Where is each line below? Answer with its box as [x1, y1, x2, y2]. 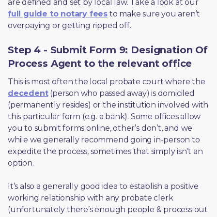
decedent [8, 89, 48, 98]
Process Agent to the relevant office [8, 58, 192, 69]
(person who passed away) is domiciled [48, 89, 195, 98]
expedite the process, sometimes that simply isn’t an [8, 147, 203, 156]
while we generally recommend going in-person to [8, 135, 200, 144]
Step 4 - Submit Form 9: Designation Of [8, 44, 208, 56]
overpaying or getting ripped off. [8, 21, 135, 30]
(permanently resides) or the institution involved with [8, 100, 209, 109]
